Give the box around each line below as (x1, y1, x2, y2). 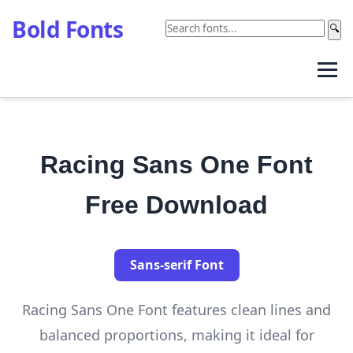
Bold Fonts (12, 14, 123, 44)
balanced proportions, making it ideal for (39, 325, 314, 344)
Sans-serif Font (129, 256, 224, 273)
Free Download (85, 191, 268, 219)
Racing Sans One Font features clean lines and (22, 300, 331, 319)
